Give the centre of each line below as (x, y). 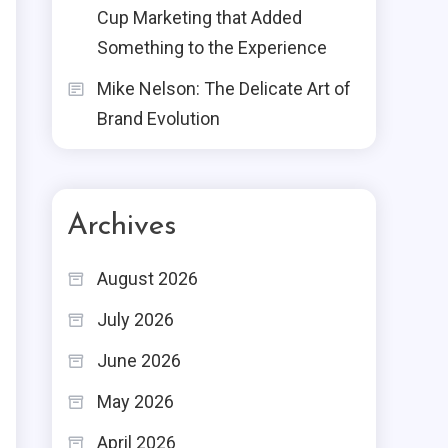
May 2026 (135, 401)
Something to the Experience (212, 47)
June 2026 (139, 360)
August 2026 (147, 278)
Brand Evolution (158, 118)
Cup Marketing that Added (199, 17)
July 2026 (135, 319)
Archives (121, 226)
